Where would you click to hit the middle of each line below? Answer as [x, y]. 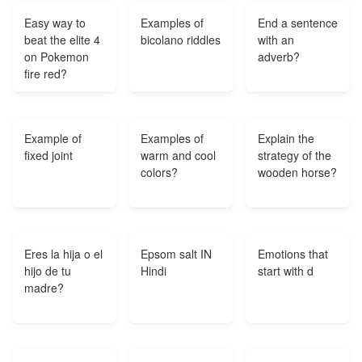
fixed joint [48, 155]
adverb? [278, 57]
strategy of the [294, 155]
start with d [285, 271]
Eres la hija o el [63, 254]
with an [276, 40]
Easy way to [55, 23]
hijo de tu [48, 271]
